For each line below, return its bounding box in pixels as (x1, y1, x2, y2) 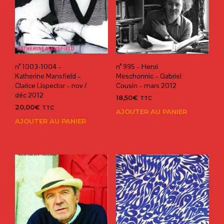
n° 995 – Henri (115, 62, 158, 71)
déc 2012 (15, 90, 43, 100)
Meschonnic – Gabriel (115, 71, 181, 81)
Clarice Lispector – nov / (15, 81, 86, 90)
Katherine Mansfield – (15, 71, 81, 81)
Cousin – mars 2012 (115, 81, 176, 90)
